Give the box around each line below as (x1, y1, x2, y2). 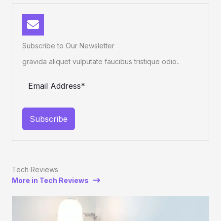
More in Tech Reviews (12, 176, 89, 184)
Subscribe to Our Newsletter (22, 41, 114, 50)
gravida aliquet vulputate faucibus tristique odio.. (22, 57, 180, 66)
